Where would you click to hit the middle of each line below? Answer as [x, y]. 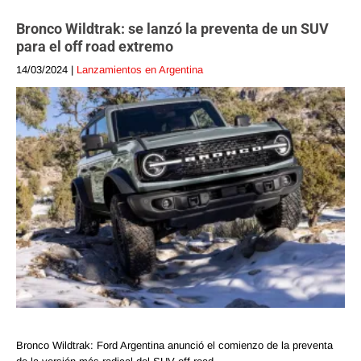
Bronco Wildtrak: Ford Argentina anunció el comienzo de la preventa [174, 345]
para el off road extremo [95, 47]
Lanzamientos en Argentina [140, 70]
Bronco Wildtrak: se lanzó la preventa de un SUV [172, 29]
